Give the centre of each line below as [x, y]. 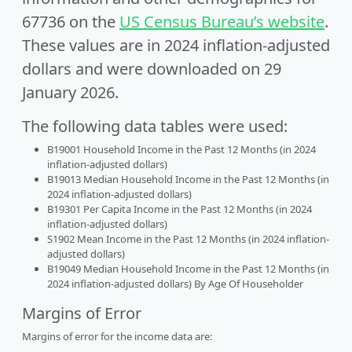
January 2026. [70, 92]
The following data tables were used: [155, 126]
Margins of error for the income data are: [117, 336]
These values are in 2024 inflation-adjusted [176, 45]
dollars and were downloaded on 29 [152, 69]
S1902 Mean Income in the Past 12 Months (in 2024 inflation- [188, 239]
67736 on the [71, 22]
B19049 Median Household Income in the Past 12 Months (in [188, 269]
